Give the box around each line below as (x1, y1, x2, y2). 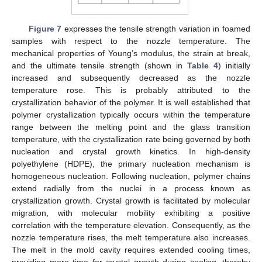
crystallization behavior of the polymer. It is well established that (12, 98, 250, 108)
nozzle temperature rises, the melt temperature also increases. (12, 233, 250, 243)
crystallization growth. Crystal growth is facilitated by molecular (12, 196, 250, 206)
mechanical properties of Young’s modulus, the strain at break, (12, 49, 250, 58)
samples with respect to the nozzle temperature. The (12, 36, 250, 46)
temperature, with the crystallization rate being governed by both (12, 135, 250, 144)
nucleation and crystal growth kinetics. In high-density (12, 147, 250, 157)
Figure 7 (28, 24, 62, 34)
